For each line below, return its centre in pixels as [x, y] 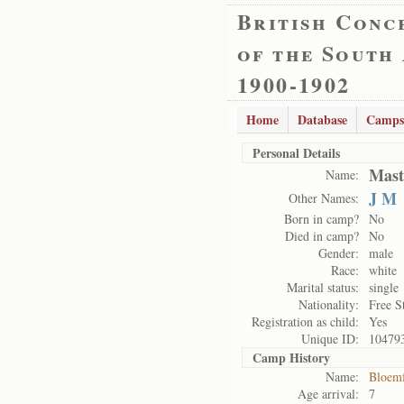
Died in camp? [322, 236]
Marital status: [323, 287]
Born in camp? [321, 219]
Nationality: [329, 304]
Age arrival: [328, 394]
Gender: [339, 253]
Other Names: [324, 198]
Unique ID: [330, 339]
